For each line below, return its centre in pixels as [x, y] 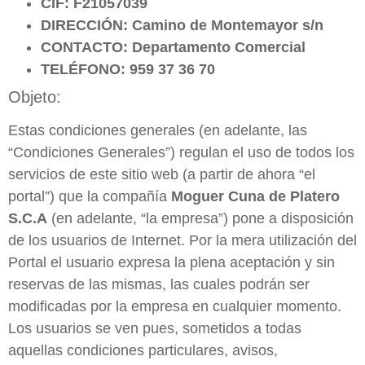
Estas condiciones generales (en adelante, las [158, 131]
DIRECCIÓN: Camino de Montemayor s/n [182, 26]
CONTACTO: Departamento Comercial [173, 48]
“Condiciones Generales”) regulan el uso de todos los [181, 153]
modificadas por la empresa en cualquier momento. [175, 307]
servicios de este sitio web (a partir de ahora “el [162, 175]
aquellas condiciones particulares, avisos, [143, 351]
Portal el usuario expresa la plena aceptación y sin [172, 263]
